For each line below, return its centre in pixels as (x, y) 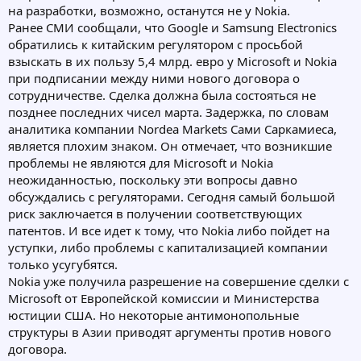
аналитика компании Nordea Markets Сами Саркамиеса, (172, 129)
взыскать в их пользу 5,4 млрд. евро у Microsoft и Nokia (172, 62)
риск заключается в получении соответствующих (155, 214)
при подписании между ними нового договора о (154, 79)
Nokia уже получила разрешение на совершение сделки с (178, 282)
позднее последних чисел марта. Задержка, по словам (168, 112)
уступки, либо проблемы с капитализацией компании (168, 248)
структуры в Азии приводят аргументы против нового (170, 332)
